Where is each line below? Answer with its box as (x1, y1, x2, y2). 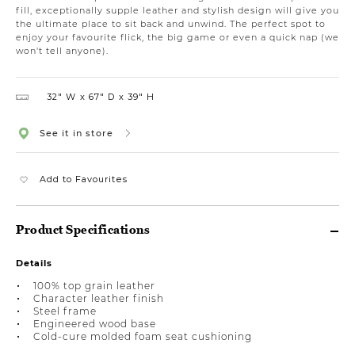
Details (16, 257, 52, 269)
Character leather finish (33, 292, 164, 304)
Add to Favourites (40, 173, 128, 185)
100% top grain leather (33, 279, 155, 292)
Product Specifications (16, 221, 150, 237)
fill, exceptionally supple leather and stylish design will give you (16, 4, 339, 16)
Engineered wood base (33, 317, 156, 330)
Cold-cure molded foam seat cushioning (33, 330, 252, 342)
